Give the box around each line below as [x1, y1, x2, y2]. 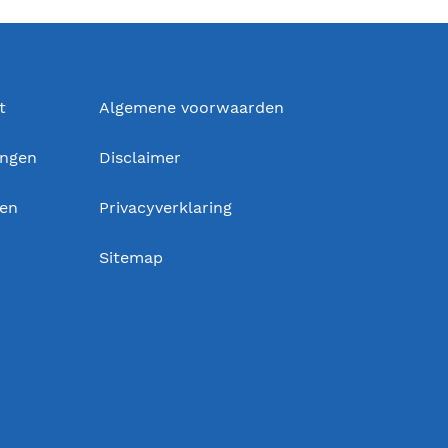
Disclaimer [98, 148, 181, 167]
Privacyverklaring [98, 198, 232, 217]
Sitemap [98, 248, 163, 267]
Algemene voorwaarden [98, 98, 284, 117]
